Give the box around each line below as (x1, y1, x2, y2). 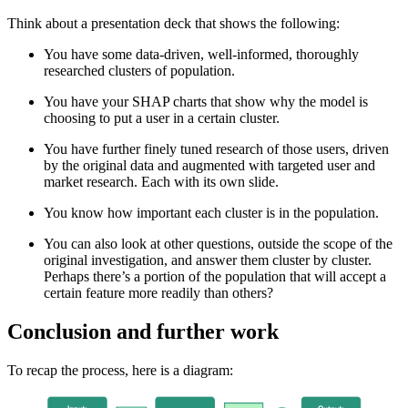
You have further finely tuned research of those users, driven (44, 140, 389, 157)
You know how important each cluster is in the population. (44, 204, 379, 220)
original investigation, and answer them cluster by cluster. (44, 251, 372, 268)
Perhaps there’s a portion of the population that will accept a (44, 268, 386, 284)
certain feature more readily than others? (44, 284, 273, 301)
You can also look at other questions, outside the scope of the (44, 235, 393, 251)
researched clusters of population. (44, 62, 235, 78)
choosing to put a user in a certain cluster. (44, 109, 280, 126)
